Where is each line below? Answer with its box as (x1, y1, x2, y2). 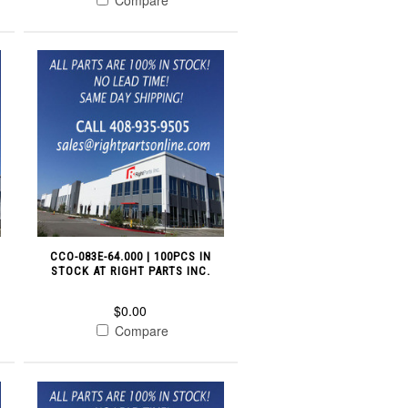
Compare (110, 321, 168, 341)
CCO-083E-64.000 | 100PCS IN (49, 250, 211, 264)
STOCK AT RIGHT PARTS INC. (50, 264, 210, 279)
